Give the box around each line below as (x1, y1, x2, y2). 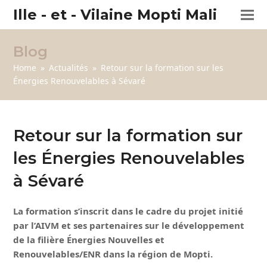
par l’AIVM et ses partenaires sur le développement (13, 219, 245, 231)
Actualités (49, 62, 89, 73)
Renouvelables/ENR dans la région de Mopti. (13, 248, 213, 260)
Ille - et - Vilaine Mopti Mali (13, 6, 218, 23)
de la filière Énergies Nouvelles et (13, 234, 165, 246)
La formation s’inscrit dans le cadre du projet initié (13, 205, 244, 217)
